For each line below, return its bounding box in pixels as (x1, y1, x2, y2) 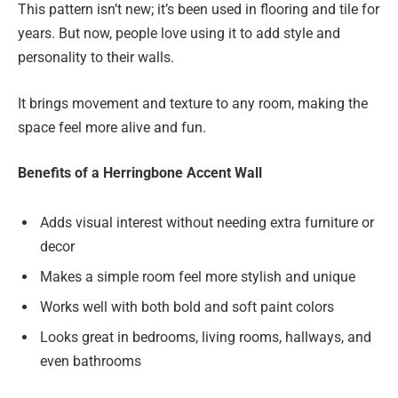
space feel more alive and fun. (18, 118, 206, 136)
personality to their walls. (18, 49, 174, 67)
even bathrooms (40, 352, 141, 370)
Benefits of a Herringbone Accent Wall (18, 164, 262, 182)
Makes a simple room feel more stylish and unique (40, 267, 355, 285)
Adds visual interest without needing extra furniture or (40, 213, 374, 231)
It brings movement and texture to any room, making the (18, 94, 368, 112)
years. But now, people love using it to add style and (18, 25, 340, 43)
